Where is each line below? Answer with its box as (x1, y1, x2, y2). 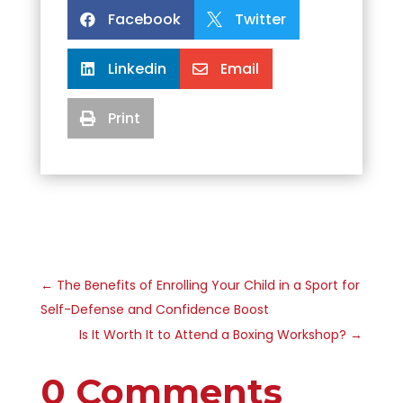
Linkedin (107, 58, 166, 79)
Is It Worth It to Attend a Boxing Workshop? (79, 325, 347, 344)
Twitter (234, 8, 286, 30)
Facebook (107, 8, 181, 30)
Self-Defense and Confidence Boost (40, 300, 269, 318)
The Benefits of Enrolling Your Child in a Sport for (56, 275, 360, 294)
